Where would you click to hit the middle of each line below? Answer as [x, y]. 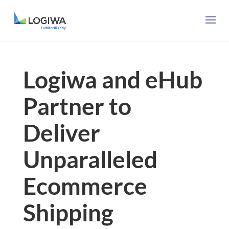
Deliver [61, 133]
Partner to [77, 106]
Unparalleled [90, 159]
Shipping [68, 212]
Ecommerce [85, 186]
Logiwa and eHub [112, 79]
